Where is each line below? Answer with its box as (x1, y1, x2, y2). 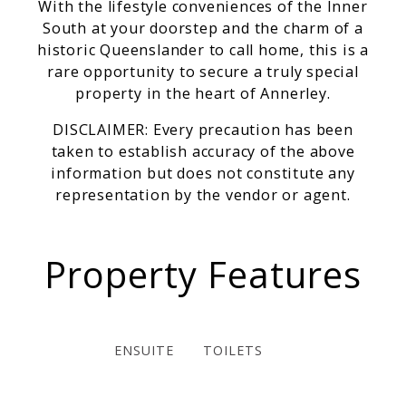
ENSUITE (114, 342, 174, 360)
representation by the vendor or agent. (55, 185, 351, 206)
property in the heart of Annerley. (75, 83, 331, 104)
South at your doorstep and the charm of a (43, 18, 363, 39)
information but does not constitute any (51, 163, 355, 184)
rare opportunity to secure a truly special (47, 62, 359, 82)
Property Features (44, 249, 362, 300)
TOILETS (203, 342, 263, 360)
